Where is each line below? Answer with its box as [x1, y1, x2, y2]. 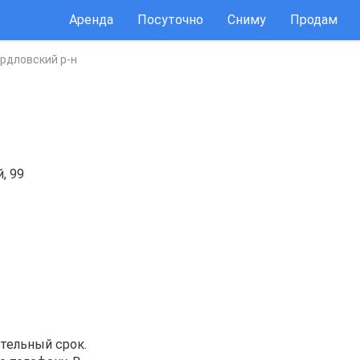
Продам [290, 12, 337, 27]
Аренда [69, 12, 113, 27]
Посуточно [137, 12, 203, 27]
